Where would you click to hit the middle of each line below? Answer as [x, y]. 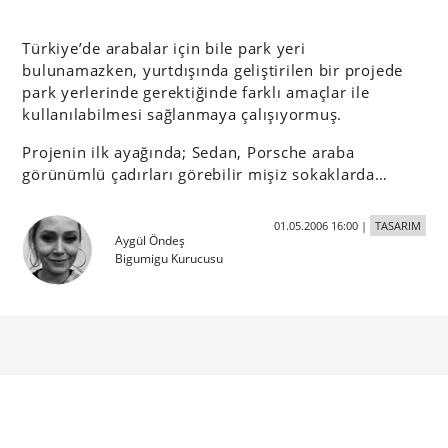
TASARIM [397, 225]
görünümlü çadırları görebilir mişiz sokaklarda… [205, 174]
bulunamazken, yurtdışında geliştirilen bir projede [213, 70]
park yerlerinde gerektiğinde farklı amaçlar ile [196, 92]
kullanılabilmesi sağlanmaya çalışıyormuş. [182, 114]
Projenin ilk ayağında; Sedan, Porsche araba [188, 152]
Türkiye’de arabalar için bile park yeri [164, 48]
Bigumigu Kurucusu [169, 258]
